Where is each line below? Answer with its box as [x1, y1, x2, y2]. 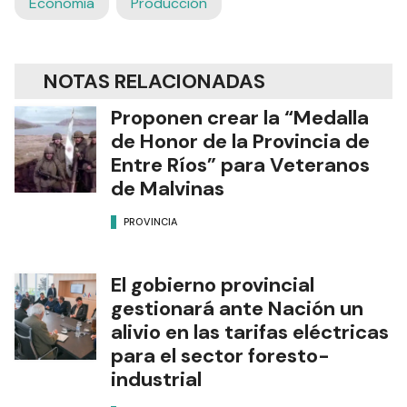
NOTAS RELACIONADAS [44, 67, 265, 94]
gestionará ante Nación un [111, 294, 363, 322]
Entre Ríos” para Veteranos [111, 151, 370, 178]
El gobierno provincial [111, 271, 314, 298]
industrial [111, 365, 202, 392]
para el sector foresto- [111, 342, 330, 369]
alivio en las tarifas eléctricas [111, 318, 389, 345]
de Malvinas [111, 174, 224, 202]
